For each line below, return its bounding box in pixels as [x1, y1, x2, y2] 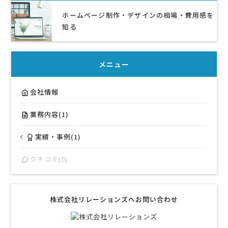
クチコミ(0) [30, 154, 68, 164]
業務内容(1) [30, 109, 69, 120]
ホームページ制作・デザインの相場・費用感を [62, 10, 214, 20]
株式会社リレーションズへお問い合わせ [50, 194, 178, 205]
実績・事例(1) [35, 132, 81, 142]
